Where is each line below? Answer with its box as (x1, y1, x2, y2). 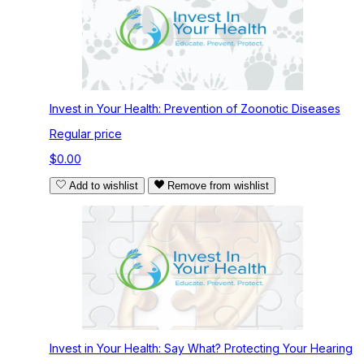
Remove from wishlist (167, 180, 269, 193)
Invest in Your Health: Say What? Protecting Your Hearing (49, 341, 353, 356)
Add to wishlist (68, 180, 138, 193)
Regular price (49, 127, 122, 141)
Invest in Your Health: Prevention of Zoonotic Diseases (49, 102, 340, 116)
